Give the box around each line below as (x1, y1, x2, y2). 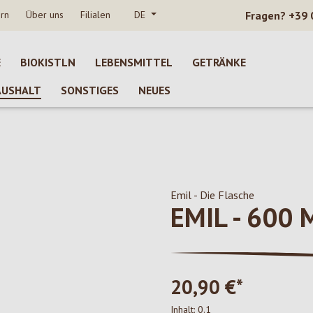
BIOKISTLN (20, 55, 75, 69)
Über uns (26, 8, 64, 21)
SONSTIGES (61, 83, 119, 97)
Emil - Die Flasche (170, 188, 254, 202)
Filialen (80, 8, 110, 21)
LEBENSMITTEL (95, 55, 173, 69)
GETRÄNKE (192, 55, 246, 69)
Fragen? (245, 8, 286, 22)
